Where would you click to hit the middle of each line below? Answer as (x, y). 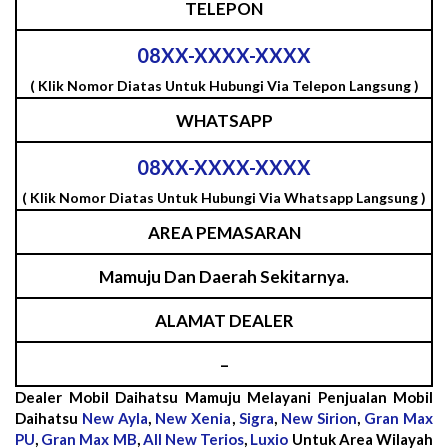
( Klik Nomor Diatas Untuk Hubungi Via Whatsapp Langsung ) (224, 197)
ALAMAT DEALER (224, 320)
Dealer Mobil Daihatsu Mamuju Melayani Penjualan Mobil (224, 396)
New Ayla (115, 417)
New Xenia (193, 417)
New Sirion (318, 417)
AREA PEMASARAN (224, 232)
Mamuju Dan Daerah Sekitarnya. (224, 276)
